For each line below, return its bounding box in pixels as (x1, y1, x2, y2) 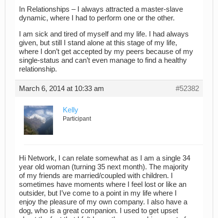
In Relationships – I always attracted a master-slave (19, 5, 183, 13)
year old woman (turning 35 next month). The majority (19, 163, 188, 171)
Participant (63, 115, 91, 122)
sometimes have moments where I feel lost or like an (19, 181, 186, 189)
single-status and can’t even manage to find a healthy (19, 56, 187, 64)
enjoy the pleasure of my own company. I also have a (19, 198, 187, 206)
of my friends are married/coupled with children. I (19, 172, 173, 180)
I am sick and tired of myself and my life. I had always (19, 30, 189, 38)
